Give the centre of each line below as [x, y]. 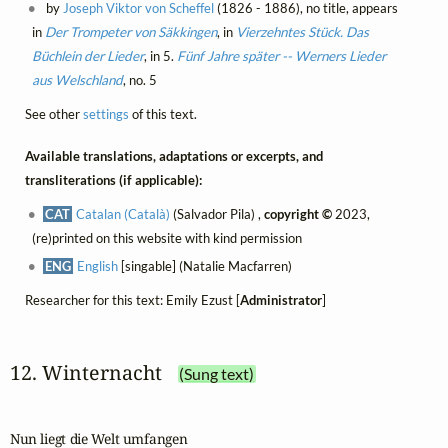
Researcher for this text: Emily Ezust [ [132, 300]
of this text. [162, 113]
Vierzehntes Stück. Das [302, 31]
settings [105, 113]
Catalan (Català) [123, 214]
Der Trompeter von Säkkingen [130, 31]
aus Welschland [77, 79]
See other [53, 113]
